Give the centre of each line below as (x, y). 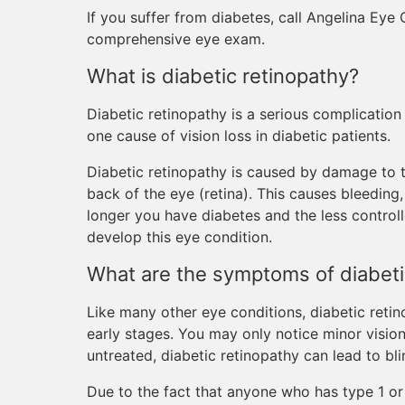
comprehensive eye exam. (176, 39)
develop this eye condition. (179, 237)
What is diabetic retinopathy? (223, 76)
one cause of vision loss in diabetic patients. (239, 136)
